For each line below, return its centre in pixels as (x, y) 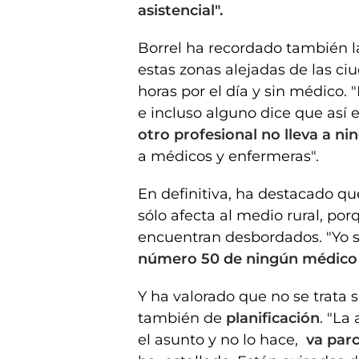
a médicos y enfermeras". (228, 156)
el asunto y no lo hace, (222, 339)
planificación (273, 318)
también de (182, 318)
